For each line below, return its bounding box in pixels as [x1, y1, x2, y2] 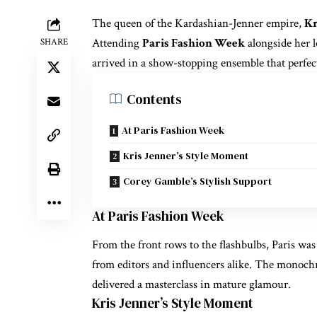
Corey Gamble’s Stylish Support [123, 173, 272, 188]
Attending [92, 35, 142, 51]
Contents [127, 89, 182, 108]
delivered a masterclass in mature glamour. [92, 276, 291, 292]
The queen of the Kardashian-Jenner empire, [92, 15, 304, 31]
